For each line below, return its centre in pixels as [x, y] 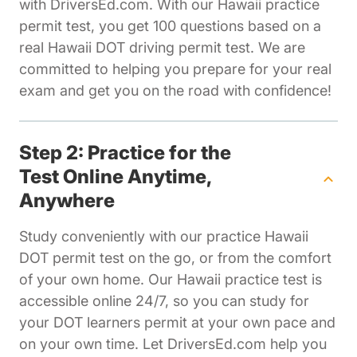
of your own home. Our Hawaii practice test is [171, 280]
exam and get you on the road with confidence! [175, 91]
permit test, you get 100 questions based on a [170, 26]
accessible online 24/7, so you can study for [164, 301]
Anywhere [67, 201]
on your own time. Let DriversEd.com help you [173, 344]
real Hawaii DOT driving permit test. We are [162, 48]
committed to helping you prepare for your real [175, 69]
